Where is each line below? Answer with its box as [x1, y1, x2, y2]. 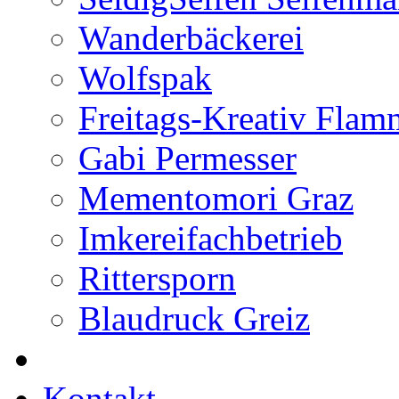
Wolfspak [78, 59, 212, 97]
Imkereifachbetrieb [78, 219, 343, 257]
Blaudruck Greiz [78, 299, 310, 338]
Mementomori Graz [78, 179, 354, 217]
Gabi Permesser [78, 139, 297, 177]
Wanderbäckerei [78, 19, 304, 57]
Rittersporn [78, 259, 236, 297]
